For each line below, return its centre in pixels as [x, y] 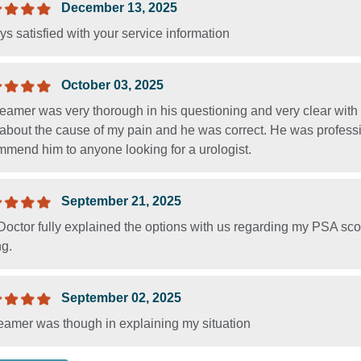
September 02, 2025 [121, 297]
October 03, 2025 [112, 85]
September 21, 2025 [121, 201]
